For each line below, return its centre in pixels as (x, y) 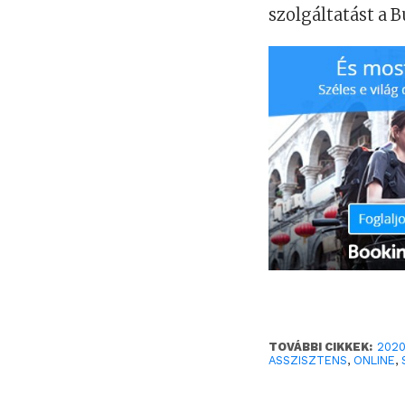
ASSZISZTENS (308, 360)
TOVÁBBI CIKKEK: (321, 346)
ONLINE (375, 360)
